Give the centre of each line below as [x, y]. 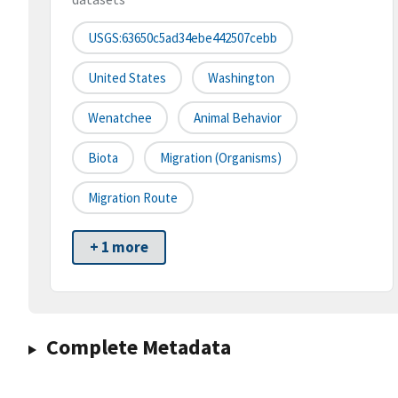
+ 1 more [119, 247]
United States [127, 78]
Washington [241, 78]
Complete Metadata [138, 347]
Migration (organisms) [221, 158]
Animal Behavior [238, 118]
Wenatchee [120, 118]
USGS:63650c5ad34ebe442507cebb [183, 38]
